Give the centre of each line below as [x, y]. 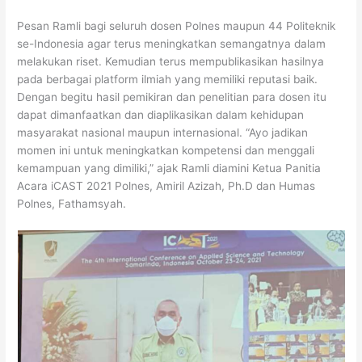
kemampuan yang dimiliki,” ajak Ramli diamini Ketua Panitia [169, 168]
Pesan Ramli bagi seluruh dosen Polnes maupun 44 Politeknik [177, 26]
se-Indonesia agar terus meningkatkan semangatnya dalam [172, 44]
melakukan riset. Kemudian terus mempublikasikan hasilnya [171, 62]
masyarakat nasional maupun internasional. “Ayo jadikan [163, 133]
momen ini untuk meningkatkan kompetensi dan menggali [166, 151]
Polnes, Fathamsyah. [72, 204]
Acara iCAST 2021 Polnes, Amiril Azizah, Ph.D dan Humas [166, 186]
